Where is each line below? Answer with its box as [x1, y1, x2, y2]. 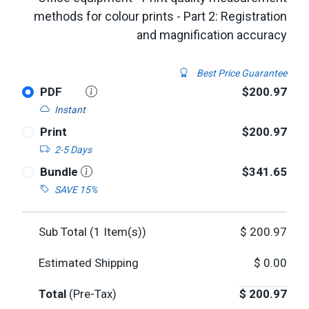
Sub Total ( [39, 224, 94, 239]
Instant [54, 103, 86, 115]
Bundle [39, 164, 81, 179]
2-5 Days [54, 143, 92, 155]
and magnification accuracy [137, 27, 287, 42]
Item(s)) [101, 224, 146, 239]
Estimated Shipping [39, 255, 139, 270]
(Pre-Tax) [69, 286, 117, 301]
